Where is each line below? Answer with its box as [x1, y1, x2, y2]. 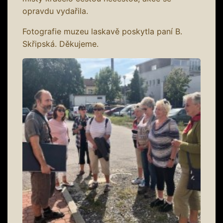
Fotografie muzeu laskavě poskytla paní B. [22, 26, 182, 36]
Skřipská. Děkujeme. [22, 38, 99, 49]
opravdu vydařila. [22, 5, 88, 16]
